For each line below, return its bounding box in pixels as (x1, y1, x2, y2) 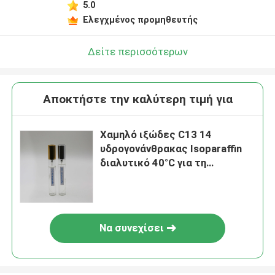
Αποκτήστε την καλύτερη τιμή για (42, 92, 233, 107)
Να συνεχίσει (99, 222, 164, 234)
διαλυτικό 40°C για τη (100, 157, 207, 169)
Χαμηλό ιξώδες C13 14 (100, 128, 212, 141)
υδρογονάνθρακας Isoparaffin (100, 142, 242, 155)
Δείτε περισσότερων (87, 45, 188, 58)
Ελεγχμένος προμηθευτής (82, 14, 198, 25)
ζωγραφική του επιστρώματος (100, 171, 254, 184)
